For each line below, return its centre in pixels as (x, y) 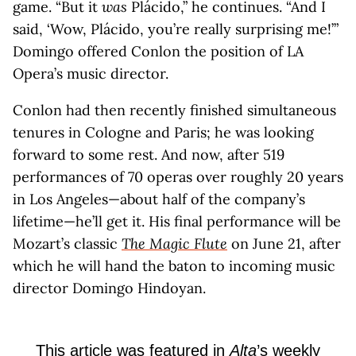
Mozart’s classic (67, 244)
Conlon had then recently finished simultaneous (174, 110)
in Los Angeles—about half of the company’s (159, 199)
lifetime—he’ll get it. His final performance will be (177, 221)
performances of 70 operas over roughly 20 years (178, 177)
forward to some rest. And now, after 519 (149, 155)
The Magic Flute (174, 244)
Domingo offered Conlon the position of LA (158, 51)
